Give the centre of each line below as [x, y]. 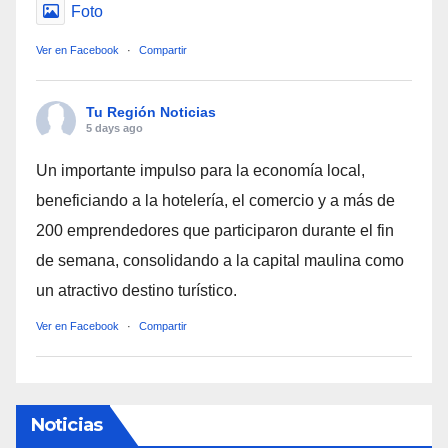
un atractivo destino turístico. [136, 291]
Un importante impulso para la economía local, [200, 171]
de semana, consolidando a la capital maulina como [220, 261]
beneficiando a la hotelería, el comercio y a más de [215, 201]
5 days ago [114, 128]
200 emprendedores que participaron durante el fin [215, 231]
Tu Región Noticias [151, 112]
